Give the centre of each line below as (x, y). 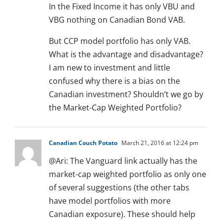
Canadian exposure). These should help (122, 214)
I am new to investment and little (110, 68)
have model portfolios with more (110, 201)
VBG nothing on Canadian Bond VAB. (117, 20)
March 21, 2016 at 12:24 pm (159, 143)
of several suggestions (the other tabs (119, 188)
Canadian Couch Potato (83, 143)
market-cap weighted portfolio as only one (128, 174)
